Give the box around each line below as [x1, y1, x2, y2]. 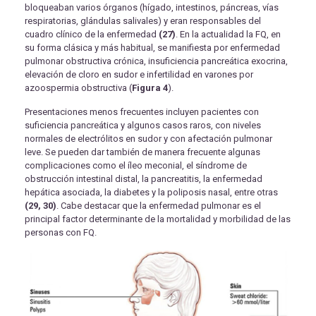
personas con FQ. [25, 227, 97, 238]
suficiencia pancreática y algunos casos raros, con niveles [25, 120, 261, 131]
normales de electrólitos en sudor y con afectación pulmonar [25, 133, 272, 145]
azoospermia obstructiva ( [25, 83, 132, 94]
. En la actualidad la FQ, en [176, 29, 281, 40]
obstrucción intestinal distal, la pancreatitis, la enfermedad [25, 174, 262, 185]
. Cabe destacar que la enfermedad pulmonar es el [56, 200, 261, 212]
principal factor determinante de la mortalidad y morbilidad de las [25, 214, 291, 225]
